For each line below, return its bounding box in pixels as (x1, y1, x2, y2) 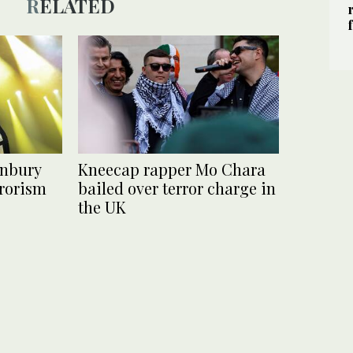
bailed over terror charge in (78, 176, 276, 199)
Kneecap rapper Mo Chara (78, 158, 266, 180)
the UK (78, 195, 126, 217)
